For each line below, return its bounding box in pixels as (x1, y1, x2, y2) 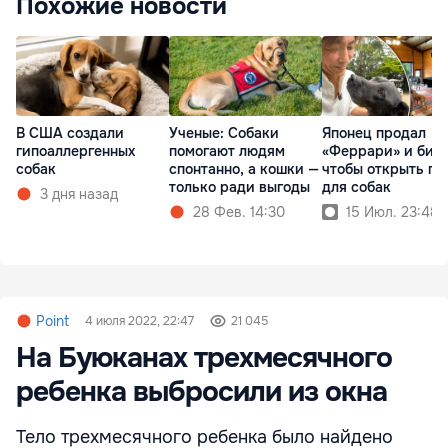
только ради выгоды (169, 178, 310, 197)
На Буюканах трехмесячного (16, 340, 392, 377)
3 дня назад (40, 185, 118, 204)
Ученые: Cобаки (169, 124, 279, 143)
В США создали (16, 124, 124, 143)
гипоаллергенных (16, 142, 135, 161)
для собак (322, 178, 391, 197)
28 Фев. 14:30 (193, 203, 285, 222)
